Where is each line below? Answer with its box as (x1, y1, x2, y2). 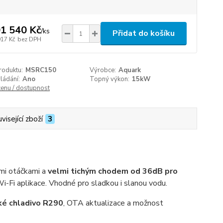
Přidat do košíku (112, 28, 175, 39)
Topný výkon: (90, 75, 130, 84)
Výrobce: (90, 66, 116, 75)
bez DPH (17, 35, 41, 43)
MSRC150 (25, 66, 56, 75)
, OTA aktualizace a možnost (63, 198, 163, 209)
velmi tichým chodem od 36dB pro (47, 166, 178, 177)
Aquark (118, 66, 141, 75)
